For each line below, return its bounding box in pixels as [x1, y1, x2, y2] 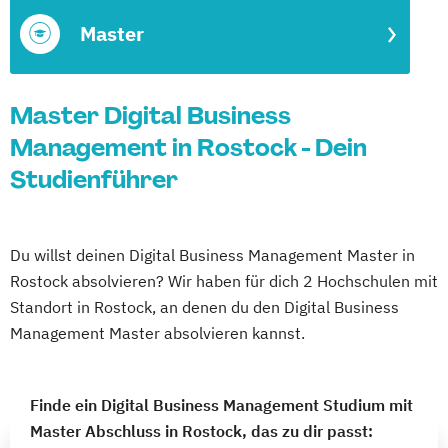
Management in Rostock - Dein [10, 132, 367, 163]
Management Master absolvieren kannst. [10, 323, 305, 343]
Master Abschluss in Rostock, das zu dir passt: [30, 421, 373, 441]
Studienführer [10, 164, 178, 195]
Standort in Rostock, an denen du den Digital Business [10, 297, 399, 317]
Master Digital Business [10, 100, 291, 131]
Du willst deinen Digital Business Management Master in [10, 245, 415, 265]
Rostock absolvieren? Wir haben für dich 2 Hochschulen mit [10, 271, 438, 291]
